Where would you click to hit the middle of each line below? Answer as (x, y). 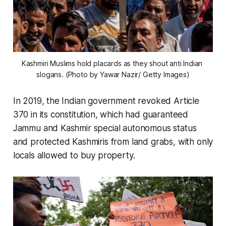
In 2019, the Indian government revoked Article (106, 101)
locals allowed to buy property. (74, 156)
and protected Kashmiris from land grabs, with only (113, 142)
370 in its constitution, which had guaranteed (101, 115)
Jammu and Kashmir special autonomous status (105, 128)
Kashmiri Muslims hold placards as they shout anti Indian (112, 64)
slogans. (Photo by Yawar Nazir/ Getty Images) (113, 75)
